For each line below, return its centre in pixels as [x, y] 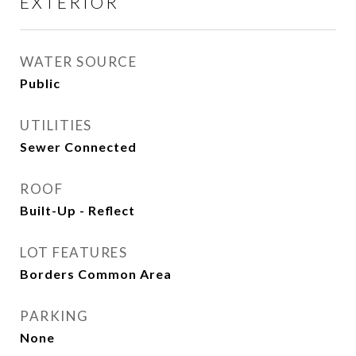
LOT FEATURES [74, 252]
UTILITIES [56, 125]
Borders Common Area [96, 274]
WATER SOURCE [78, 62]
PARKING [54, 316]
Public [40, 83]
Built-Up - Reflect [77, 210]
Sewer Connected [78, 147]
